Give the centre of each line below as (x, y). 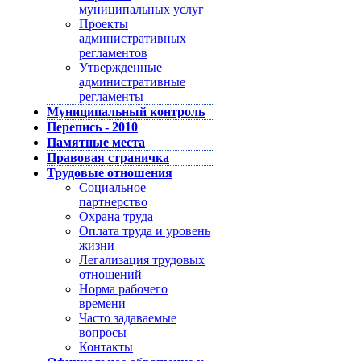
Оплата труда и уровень (145, 231)
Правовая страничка (108, 158)
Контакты (106, 347)
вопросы (103, 332)
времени (102, 303)
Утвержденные (120, 67)
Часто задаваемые (128, 318)
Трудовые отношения (110, 173)
